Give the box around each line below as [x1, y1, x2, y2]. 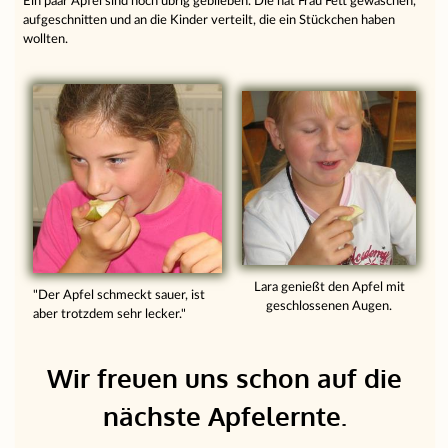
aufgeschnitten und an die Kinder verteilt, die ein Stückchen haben [23, 13, 396, 26]
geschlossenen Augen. [266, 300, 393, 313]
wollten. [23, 32, 69, 45]
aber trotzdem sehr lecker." [33, 308, 187, 321]
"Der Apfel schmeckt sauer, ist [33, 289, 206, 302]
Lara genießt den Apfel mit [253, 281, 405, 294]
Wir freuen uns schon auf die [47, 362, 403, 395]
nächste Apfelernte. [102, 400, 347, 433]
